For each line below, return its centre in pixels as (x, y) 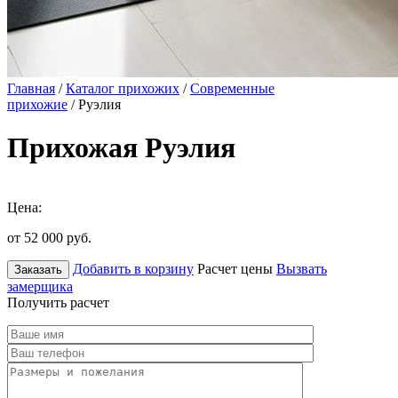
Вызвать (302, 268)
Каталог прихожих (123, 88)
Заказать (38, 269)
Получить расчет (58, 302)
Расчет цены (235, 268)
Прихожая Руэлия (121, 148)
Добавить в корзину (133, 268)
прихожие (37, 104)
